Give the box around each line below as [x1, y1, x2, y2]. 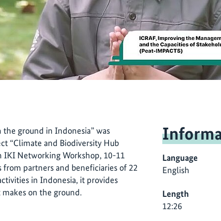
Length [162, 188, 189, 199]
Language [162, 152, 198, 163]
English [162, 165, 189, 176]
